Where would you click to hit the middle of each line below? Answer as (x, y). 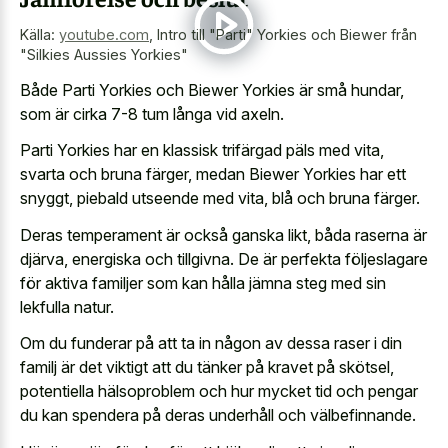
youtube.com (104, 35)
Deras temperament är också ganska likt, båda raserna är (223, 234)
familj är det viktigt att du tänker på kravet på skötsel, (207, 367)
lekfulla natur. (67, 306)
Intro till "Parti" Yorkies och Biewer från (287, 35)
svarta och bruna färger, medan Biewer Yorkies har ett (213, 174)
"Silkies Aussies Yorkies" (104, 55)
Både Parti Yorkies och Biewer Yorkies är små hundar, (212, 89)
